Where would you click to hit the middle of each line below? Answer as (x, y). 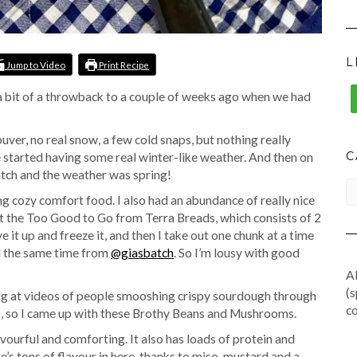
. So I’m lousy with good (237, 253)
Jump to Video (35, 64)
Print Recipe (124, 64)
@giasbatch (142, 253)
